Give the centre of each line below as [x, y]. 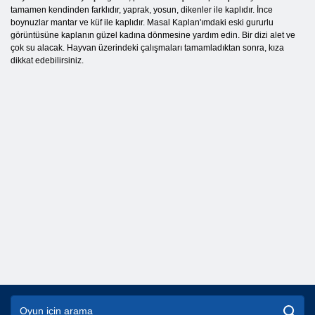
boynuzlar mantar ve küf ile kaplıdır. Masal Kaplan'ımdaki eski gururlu [142, 23]
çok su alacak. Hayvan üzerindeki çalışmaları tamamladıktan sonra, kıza [147, 48]
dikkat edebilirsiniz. [47, 61]
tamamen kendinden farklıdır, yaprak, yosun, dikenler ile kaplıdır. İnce [142, 10]
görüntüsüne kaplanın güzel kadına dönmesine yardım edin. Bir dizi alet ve [153, 36]
